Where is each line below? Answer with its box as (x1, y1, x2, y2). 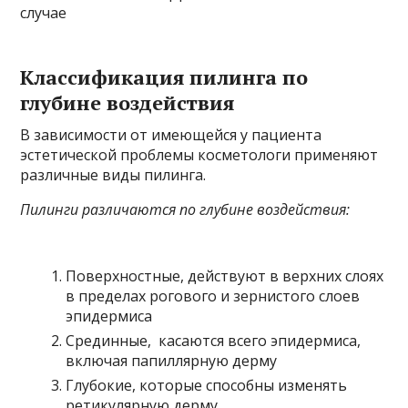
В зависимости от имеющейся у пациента (20, 125, 322, 145)
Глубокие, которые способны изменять (66, 375, 348, 395)
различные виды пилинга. (20, 165, 207, 185)
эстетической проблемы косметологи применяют (20, 145, 379, 165)
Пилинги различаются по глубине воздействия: (20, 199, 351, 219)
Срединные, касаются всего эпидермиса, (66, 331, 362, 351)
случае (20, 3, 67, 23)
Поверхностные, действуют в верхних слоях (66, 266, 384, 286)
